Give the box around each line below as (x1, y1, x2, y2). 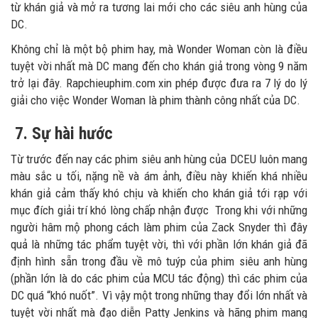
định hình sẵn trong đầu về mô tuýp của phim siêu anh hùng (11, 254, 307, 268)
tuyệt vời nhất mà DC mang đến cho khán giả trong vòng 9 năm (11, 59, 307, 73)
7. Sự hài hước (11, 124, 113, 143)
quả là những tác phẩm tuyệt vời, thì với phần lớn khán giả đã (11, 237, 307, 251)
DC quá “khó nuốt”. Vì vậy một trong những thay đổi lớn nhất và (11, 288, 307, 302)
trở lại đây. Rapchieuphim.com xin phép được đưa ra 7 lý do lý (11, 76, 307, 90)
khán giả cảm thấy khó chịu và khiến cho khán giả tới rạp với (11, 186, 307, 200)
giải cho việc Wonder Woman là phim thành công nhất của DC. (11, 93, 300, 107)
